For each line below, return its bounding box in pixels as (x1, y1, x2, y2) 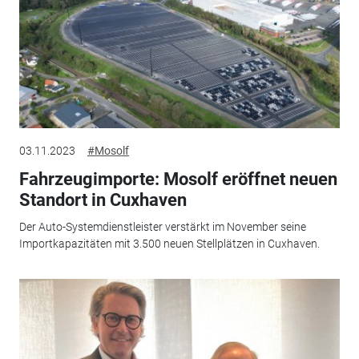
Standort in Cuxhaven (18, 189, 187, 210)
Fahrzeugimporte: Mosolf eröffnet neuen (18, 168, 337, 189)
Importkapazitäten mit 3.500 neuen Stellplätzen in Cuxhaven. (18, 237, 320, 251)
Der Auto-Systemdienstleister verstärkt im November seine (18, 220, 306, 234)
